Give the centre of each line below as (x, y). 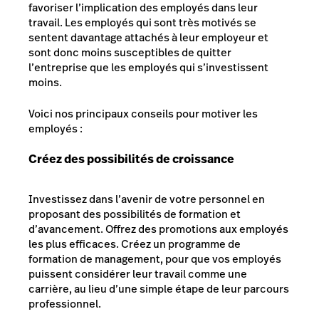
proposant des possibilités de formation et (135, 214)
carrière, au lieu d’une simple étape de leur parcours (159, 289)
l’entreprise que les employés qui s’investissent (148, 68)
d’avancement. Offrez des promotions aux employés (158, 229)
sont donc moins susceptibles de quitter (130, 53)
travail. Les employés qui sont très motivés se (142, 23)
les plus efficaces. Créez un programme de (135, 244)
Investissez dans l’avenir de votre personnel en (147, 199)
